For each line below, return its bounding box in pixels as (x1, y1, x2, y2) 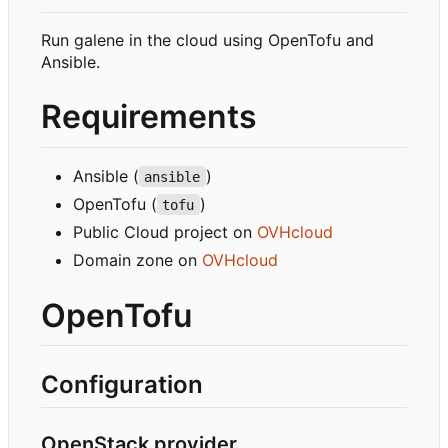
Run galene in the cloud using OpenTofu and (41, 29, 374, 50)
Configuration (41, 370, 203, 400)
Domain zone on (73, 249, 202, 270)
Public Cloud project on (73, 221, 257, 242)
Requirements (41, 96, 257, 136)
